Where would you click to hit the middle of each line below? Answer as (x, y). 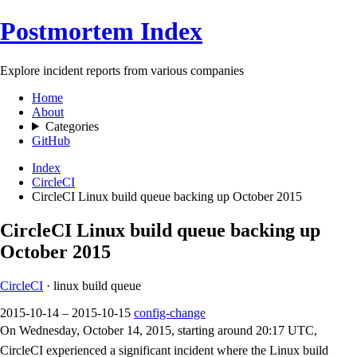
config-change (170, 312)
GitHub (51, 140)
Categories (72, 126)
